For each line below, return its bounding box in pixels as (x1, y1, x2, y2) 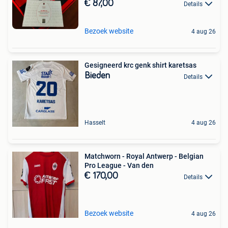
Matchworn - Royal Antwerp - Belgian (84, 152, 204, 161)
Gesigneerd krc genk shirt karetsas (84, 61, 196, 70)
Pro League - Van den (84, 161, 154, 170)
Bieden (84, 71, 110, 81)
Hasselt (84, 119, 105, 127)
